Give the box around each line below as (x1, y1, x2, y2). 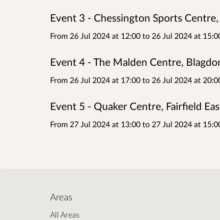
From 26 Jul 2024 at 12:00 (50, 30, 142, 40)
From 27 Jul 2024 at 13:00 (50, 119, 142, 129)
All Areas (50, 209, 80, 219)
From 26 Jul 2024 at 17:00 (50, 75, 142, 84)
